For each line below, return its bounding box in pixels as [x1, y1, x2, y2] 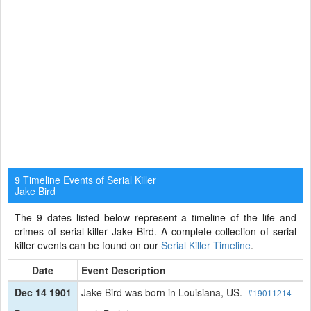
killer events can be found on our [15, 237, 161, 252]
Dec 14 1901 [14, 285, 72, 299]
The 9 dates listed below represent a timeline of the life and [15, 210, 296, 224]
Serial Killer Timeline [161, 237, 251, 252]
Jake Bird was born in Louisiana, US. [81, 285, 248, 299]
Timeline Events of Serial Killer [20, 172, 156, 187]
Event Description [81, 262, 166, 277]
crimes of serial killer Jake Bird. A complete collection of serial [15, 224, 296, 238]
